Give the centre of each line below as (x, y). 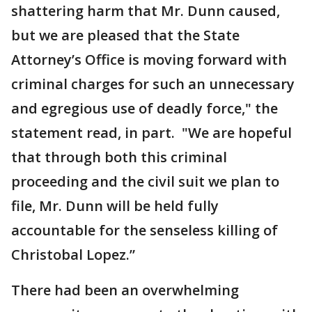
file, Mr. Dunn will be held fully (115, 206)
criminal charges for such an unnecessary (153, 84)
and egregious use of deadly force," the (145, 108)
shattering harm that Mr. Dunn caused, (146, 11)
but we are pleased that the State (125, 35)
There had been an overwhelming (125, 290)
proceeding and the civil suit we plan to (145, 181)
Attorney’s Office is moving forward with (149, 60)
